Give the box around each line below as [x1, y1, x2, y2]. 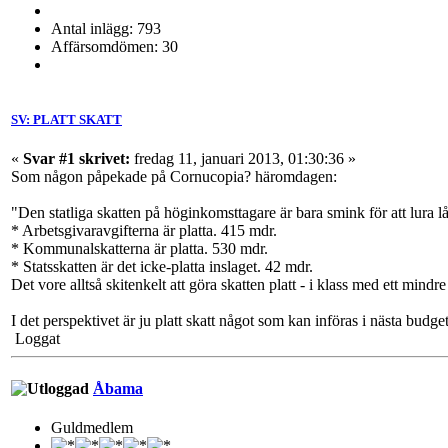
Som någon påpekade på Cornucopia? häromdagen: [11, 168, 337, 186]
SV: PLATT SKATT [11, 112, 122, 128]
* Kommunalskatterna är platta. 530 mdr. [11, 240, 268, 258]
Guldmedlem [51, 418, 133, 436]
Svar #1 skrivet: [23, 150, 130, 168]
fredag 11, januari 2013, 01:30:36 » [130, 150, 356, 168]
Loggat [11, 330, 60, 348]
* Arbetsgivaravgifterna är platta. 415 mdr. [11, 222, 277, 240]
